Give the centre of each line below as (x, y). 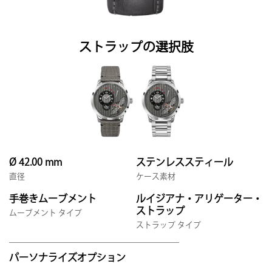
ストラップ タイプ (168, 225)
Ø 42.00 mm (36, 163)
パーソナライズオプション (67, 258)
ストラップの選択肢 (136, 48)
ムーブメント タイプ (46, 213)
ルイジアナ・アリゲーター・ (199, 199)
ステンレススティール (185, 163)
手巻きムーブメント (53, 199)
